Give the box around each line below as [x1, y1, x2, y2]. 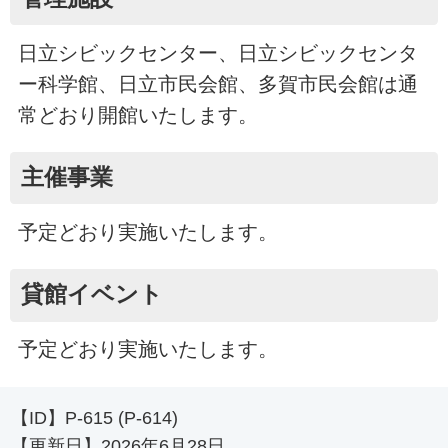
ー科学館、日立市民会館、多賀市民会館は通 [17, 72, 418, 95]
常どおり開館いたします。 [17, 103, 258, 126]
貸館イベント [20, 282, 163, 308]
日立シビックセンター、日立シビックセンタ [17, 41, 418, 64]
